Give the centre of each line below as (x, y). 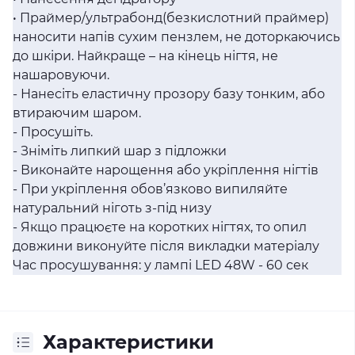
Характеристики (128, 342)
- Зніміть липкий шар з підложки (120, 151)
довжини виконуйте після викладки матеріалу (166, 246)
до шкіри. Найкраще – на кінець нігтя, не (145, 56)
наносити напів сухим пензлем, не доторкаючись (176, 37)
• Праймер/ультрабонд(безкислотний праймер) (171, 18)
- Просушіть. (53, 132)
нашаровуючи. (61, 75)
